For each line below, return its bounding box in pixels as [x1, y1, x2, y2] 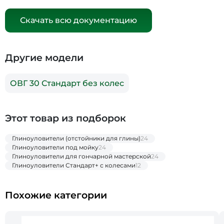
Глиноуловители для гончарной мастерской [12, 152, 151, 160]
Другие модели [5, 52, 83, 64]
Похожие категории [5, 189, 107, 201]
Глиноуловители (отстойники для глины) [12, 134, 140, 142]
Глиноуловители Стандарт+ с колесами [12, 161, 135, 169]
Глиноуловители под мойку [12, 143, 98, 151]
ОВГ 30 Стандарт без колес [10, 78, 124, 88]
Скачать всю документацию [20, 15, 137, 25]
